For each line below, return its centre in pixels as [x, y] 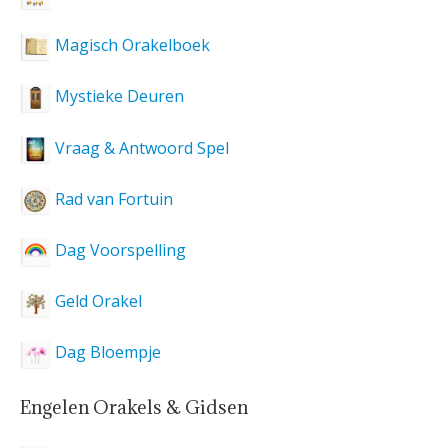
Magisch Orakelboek [130, 45]
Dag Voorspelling [118, 250]
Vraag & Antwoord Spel [140, 147]
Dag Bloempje [106, 352]
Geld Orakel [96, 301]
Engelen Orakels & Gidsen [134, 406]
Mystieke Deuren [117, 96]
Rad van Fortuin [112, 198]
